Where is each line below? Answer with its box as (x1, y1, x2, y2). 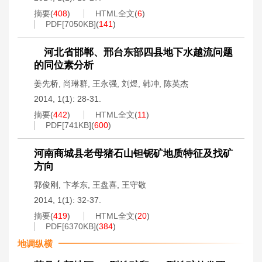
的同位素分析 (34, 60, 94, 71)
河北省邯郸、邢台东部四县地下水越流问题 (34, 47, 233, 58)
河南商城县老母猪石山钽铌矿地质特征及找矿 (34, 148, 233, 159)
